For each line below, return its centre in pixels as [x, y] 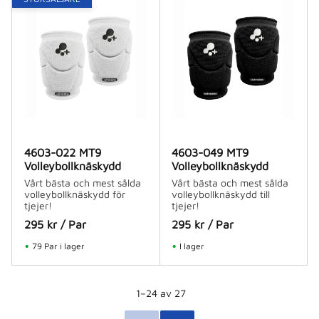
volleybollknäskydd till [221, 194]
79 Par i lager [58, 246]
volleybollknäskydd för [74, 194]
